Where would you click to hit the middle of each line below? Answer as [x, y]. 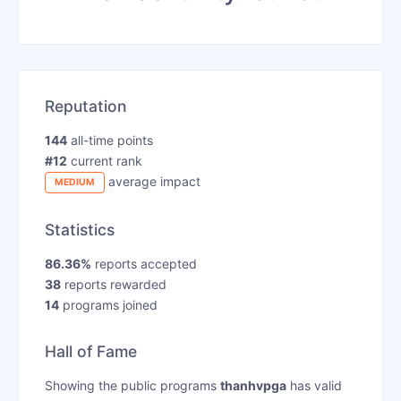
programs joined [108, 305]
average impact [152, 181]
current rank [104, 160]
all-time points [110, 140]
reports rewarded [113, 285]
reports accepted [144, 264]
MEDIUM [74, 183]
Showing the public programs [132, 386]
